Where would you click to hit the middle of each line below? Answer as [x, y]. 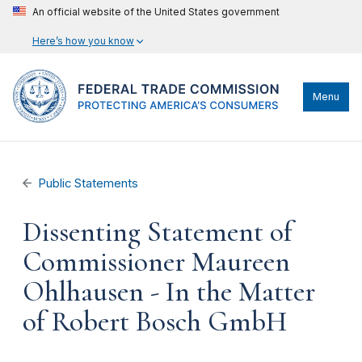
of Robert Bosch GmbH [155, 322]
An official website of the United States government [156, 12]
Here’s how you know [83, 41]
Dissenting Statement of [158, 232]
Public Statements [88, 183]
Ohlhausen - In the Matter [169, 292]
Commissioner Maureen [156, 262]
